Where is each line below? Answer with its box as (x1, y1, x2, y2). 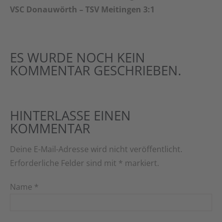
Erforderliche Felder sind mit (10, 158, 118, 169)
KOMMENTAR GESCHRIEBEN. (10, 61, 181, 80)
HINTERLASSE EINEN (10, 107, 131, 125)
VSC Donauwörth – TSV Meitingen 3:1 (10, 4, 155, 15)
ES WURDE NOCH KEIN (10, 49, 145, 67)
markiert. (123, 158, 159, 169)
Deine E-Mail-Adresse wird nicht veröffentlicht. (10, 144, 182, 155)
